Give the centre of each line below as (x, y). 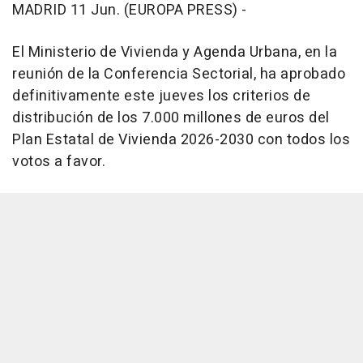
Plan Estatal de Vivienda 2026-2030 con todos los (181, 139)
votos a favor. (59, 161)
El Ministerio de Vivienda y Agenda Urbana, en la (175, 52)
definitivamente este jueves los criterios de (161, 96)
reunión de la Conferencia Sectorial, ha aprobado (179, 74)
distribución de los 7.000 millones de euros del (171, 117)
